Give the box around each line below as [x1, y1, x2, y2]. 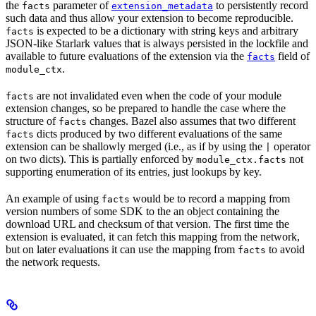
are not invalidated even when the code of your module [34, 89, 281, 102]
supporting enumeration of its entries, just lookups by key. [6, 165, 262, 178]
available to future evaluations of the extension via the [6, 49, 247, 62]
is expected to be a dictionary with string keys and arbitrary [34, 24, 298, 37]
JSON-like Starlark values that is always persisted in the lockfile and [6, 37, 308, 49]
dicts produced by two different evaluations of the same [34, 127, 282, 140]
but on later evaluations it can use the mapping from [6, 243, 238, 255]
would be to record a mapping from [130, 192, 290, 205]
